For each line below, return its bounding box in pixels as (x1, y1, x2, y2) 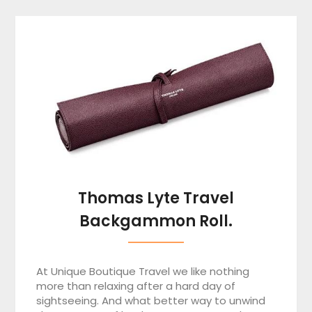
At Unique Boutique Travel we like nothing (36, 264, 250, 279)
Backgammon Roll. (79, 210, 233, 233)
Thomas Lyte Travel (78, 187, 234, 210)
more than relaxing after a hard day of (36, 279, 236, 294)
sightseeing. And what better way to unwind (36, 293, 266, 309)
